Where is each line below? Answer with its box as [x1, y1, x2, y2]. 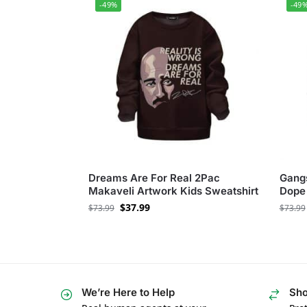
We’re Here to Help [82, 286, 175, 299]
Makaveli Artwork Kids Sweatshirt [88, 184, 258, 198]
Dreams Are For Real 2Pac [88, 171, 220, 185]
